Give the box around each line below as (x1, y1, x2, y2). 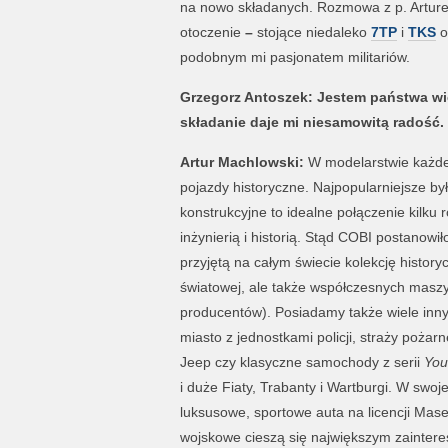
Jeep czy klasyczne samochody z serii (179, 354, 424, 370)
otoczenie (179, 24, 245, 40)
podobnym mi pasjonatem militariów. (179, 49, 410, 65)
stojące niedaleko (252, 24, 371, 40)
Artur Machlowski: (179, 154, 308, 170)
